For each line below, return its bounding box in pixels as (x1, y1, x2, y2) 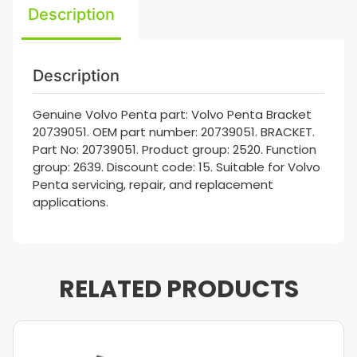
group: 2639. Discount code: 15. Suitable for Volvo (33, 159, 320, 175)
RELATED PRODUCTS (58, 273, 299, 306)
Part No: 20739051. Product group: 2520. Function (33, 141, 316, 158)
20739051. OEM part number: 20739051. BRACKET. (33, 124, 315, 140)
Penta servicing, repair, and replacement (33, 176, 273, 193)
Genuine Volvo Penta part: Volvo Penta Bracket (33, 106, 312, 123)
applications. (33, 194, 108, 210)
